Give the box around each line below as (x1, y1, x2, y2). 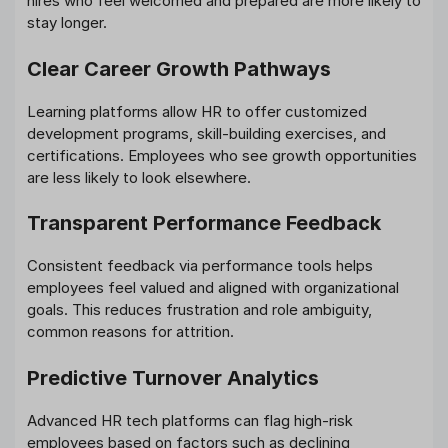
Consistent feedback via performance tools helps (27, 256, 373, 276)
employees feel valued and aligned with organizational (27, 278, 399, 298)
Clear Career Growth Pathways (27, 56, 331, 81)
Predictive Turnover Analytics (27, 365, 319, 390)
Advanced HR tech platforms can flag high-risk (27, 410, 353, 430)
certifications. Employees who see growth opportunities (27, 145, 417, 165)
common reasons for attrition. (27, 322, 234, 342)
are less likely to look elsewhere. (27, 167, 251, 187)
